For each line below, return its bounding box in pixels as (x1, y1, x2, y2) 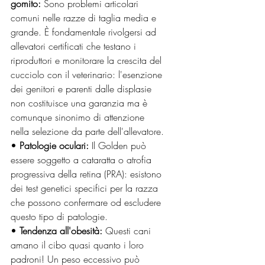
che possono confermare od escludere (11, 195, 164, 209)
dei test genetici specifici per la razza (11, 181, 161, 195)
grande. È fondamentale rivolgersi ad (11, 25, 159, 38)
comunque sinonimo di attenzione (11, 110, 147, 124)
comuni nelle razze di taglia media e (11, 11, 159, 24)
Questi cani (102, 224, 154, 237)
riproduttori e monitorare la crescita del (11, 53, 164, 67)
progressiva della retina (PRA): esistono (11, 167, 164, 180)
